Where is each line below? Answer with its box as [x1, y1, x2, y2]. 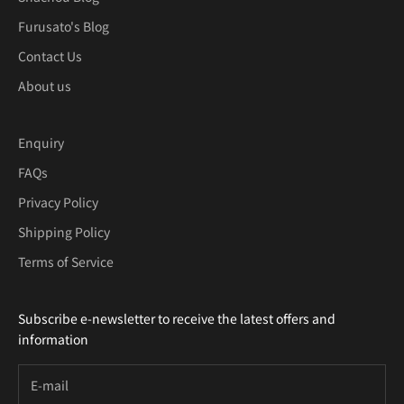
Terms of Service [18, 252, 114, 271]
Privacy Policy [18, 193, 98, 212]
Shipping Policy [18, 223, 110, 242]
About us [18, 77, 71, 96]
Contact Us [18, 47, 82, 66]
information [18, 330, 88, 349]
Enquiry [18, 133, 64, 152]
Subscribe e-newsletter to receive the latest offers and [18, 309, 335, 328]
